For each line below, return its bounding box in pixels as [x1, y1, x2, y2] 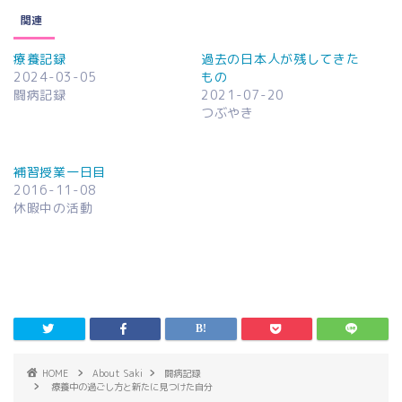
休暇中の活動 [13, 198, 93, 216]
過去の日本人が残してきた [201, 49, 360, 67]
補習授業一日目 [13, 162, 106, 180]
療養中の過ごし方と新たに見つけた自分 [51, 380, 213, 393]
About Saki [92, 366, 143, 380]
